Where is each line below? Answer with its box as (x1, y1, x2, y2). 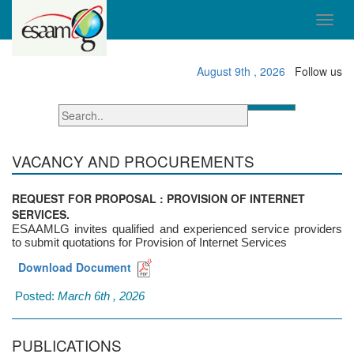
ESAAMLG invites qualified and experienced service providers (12, 222, 342, 235)
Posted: (12, 288, 58, 303)
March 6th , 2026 (58, 288, 145, 303)
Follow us (295, 63, 342, 79)
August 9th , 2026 (190, 63, 285, 79)
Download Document (12, 259, 131, 276)
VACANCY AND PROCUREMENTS (12, 150, 254, 171)
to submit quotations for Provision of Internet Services (12, 235, 287, 249)
